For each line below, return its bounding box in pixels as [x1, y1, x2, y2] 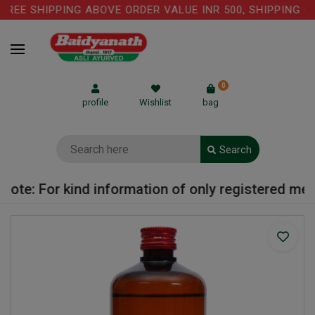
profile [82, 97, 108, 108]
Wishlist [139, 97, 172, 108]
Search [219, 143, 252, 156]
